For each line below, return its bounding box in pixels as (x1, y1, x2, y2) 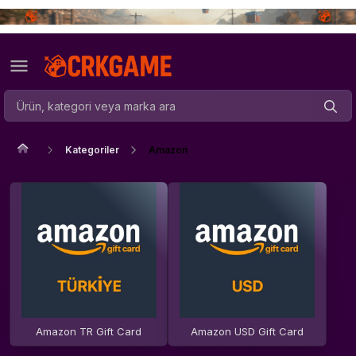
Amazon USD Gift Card (190, 325, 304, 338)
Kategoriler (65, 144, 119, 156)
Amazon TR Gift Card (36, 325, 142, 338)
